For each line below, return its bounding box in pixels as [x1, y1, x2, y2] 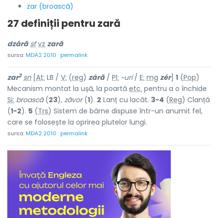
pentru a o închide [142, 84, 207, 93]
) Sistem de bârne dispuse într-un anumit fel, [48, 106, 202, 116]
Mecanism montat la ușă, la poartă [7, 84, 129, 93]
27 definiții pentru [7, 17, 97, 30]
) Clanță [182, 95, 210, 105]
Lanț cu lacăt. [101, 95, 151, 105]
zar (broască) [27, 1, 73, 11]
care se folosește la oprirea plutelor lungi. [7, 117, 147, 127]
